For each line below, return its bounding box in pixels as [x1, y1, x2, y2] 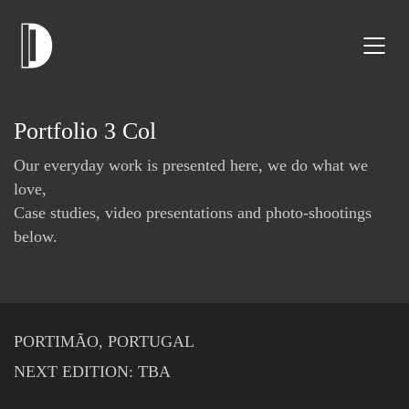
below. [14, 226, 58, 246]
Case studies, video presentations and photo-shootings [14, 203, 372, 222]
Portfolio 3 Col [14, 118, 156, 144]
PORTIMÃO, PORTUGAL [14, 331, 194, 351]
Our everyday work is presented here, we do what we [14, 155, 368, 174]
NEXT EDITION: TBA [14, 362, 171, 381]
